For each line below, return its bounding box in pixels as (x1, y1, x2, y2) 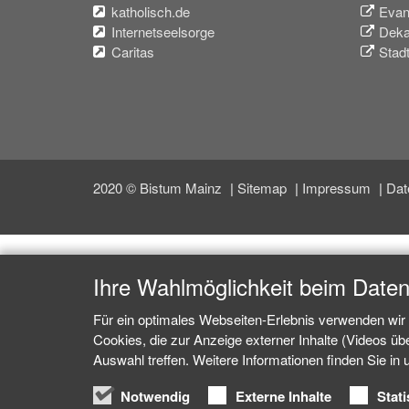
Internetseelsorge (111, 21, 215, 41)
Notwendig (121, 386, 190, 406)
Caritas (111, 41, 154, 61)
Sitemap (237, 177, 290, 197)
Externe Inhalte (236, 386, 331, 406)
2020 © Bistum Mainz (93, 177, 225, 197)
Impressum (302, 177, 374, 197)
